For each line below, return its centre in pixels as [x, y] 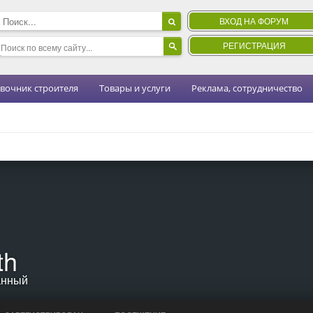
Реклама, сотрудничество [247, 88]
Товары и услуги [135, 88]
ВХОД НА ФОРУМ [254, 21]
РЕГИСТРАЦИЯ [254, 45]
